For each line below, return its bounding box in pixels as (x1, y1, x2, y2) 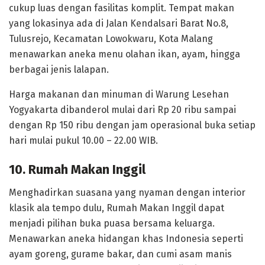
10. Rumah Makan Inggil (9, 162, 146, 178)
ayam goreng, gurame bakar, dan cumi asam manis (9, 248, 232, 260)
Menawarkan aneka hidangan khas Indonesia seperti (9, 233, 243, 245)
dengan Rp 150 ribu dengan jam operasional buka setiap (9, 119, 256, 131)
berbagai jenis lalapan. (9, 63, 109, 75)
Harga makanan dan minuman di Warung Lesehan (9, 88, 229, 100)
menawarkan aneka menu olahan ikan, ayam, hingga (9, 48, 240, 60)
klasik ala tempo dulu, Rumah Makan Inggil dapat (9, 202, 224, 214)
